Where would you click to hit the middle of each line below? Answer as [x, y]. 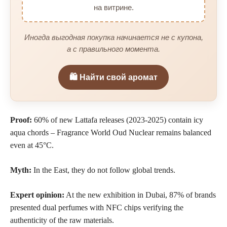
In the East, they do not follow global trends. [103, 170]
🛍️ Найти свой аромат [113, 78]
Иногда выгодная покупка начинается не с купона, [113, 37]
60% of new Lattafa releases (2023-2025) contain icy [118, 120]
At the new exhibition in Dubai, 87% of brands [140, 195]
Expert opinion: [37, 195]
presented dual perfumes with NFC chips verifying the [97, 208]
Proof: [21, 120]
